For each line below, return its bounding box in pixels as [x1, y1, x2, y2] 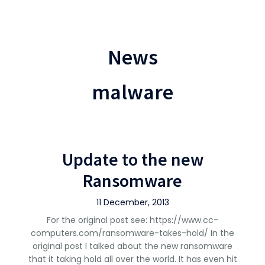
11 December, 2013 [96, 196, 169, 208]
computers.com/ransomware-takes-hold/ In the [31, 227, 234, 239]
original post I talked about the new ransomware [33, 240, 232, 252]
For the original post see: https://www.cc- [47, 214, 218, 226]
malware [92, 79, 173, 105]
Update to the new [62, 148, 203, 170]
